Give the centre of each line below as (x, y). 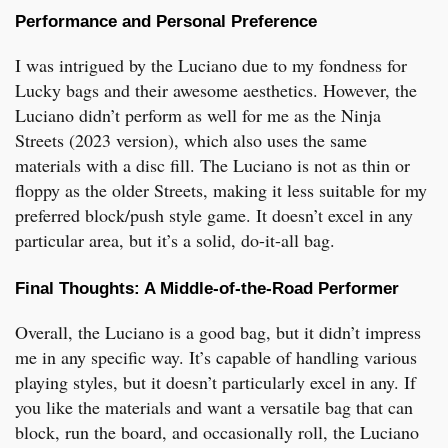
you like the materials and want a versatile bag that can (214, 406)
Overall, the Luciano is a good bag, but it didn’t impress (218, 331)
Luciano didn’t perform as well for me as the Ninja (198, 114)
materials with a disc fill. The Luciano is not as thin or (212, 164)
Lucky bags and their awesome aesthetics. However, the (216, 89)
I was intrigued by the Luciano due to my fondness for (211, 64)
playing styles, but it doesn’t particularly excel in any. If (215, 381)
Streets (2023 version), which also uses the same (191, 139)
